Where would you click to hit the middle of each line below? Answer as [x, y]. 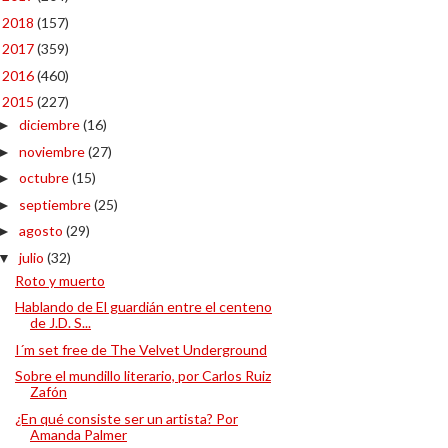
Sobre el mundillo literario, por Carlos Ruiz [142, 375]
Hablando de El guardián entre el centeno [143, 306]
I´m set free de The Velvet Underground [140, 349]
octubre [45, 177]
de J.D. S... [60, 322]
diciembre [50, 124]
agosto [42, 230]
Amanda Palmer [78, 434]
